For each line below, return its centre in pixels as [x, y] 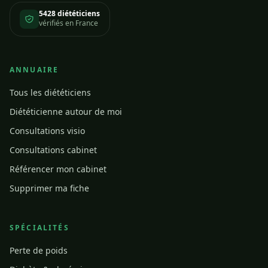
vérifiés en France [68, 23]
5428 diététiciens [69, 13]
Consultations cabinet [53, 150]
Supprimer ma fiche [49, 188]
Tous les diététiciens [50, 92]
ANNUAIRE [34, 70]
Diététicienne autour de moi [66, 112]
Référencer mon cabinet [58, 169]
